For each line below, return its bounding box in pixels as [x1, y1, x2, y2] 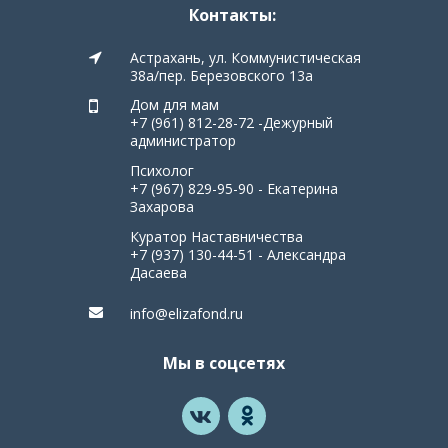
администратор [130, 131, 236, 150]
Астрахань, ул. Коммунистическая [130, 48, 361, 67]
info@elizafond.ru [130, 304, 243, 323]
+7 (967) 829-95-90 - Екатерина [130, 179, 338, 198]
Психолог [130, 161, 194, 180]
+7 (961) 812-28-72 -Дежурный [130, 113, 333, 132]
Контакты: [188, 4, 276, 26]
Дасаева [130, 263, 187, 282]
